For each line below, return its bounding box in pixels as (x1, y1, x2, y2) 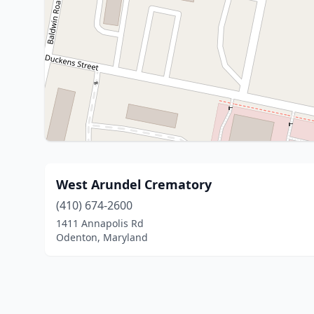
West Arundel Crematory (56, 176, 212, 193)
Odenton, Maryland (56, 231, 148, 244)
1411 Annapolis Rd (56, 217, 144, 230)
